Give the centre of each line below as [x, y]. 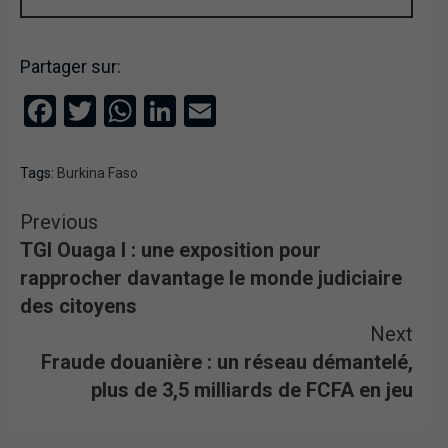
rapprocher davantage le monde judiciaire [211, 278]
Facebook [122, 111]
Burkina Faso [97, 173]
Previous [59, 222]
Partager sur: [70, 67]
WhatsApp [208, 111]
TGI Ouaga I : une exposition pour [170, 250]
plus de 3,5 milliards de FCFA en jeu [252, 390]
